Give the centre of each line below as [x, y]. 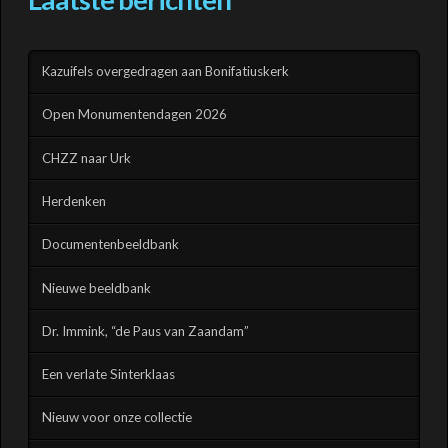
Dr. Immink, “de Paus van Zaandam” [146, 330]
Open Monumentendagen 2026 [135, 114]
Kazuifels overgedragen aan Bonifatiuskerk [166, 71]
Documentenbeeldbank [111, 244]
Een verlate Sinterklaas [109, 374]
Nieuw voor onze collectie [117, 417]
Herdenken [74, 201]
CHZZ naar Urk [87, 157]
